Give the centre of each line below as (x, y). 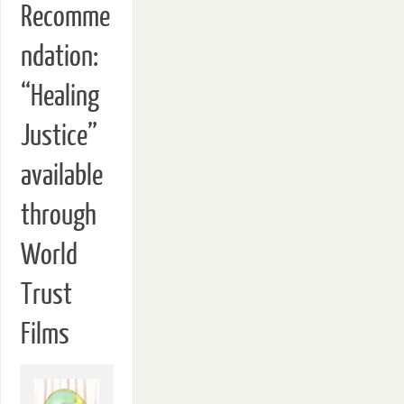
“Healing (60, 97)
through (58, 216)
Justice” (59, 137)
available (61, 176)
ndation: (59, 57)
